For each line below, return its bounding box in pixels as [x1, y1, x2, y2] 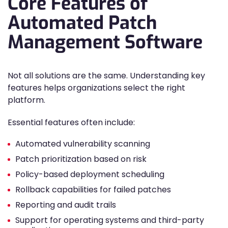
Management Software [8, 30, 203, 54]
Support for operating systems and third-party [15, 214, 204, 226]
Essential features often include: [8, 117, 135, 128]
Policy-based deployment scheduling [15, 168, 164, 180]
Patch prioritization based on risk [15, 153, 147, 165]
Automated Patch [8, 11, 157, 35]
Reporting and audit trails [15, 199, 116, 211]
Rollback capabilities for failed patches [15, 184, 171, 195]
